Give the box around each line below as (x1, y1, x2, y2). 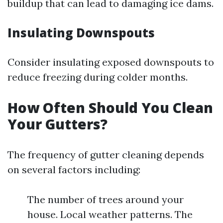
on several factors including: (7, 163, 140, 176)
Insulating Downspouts (7, 24, 155, 41)
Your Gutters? (7, 114, 108, 133)
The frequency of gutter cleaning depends (7, 148, 204, 161)
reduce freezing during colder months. (7, 71, 188, 83)
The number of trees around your (27, 193, 184, 206)
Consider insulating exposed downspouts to (7, 56, 214, 68)
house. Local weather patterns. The (27, 208, 193, 221)
